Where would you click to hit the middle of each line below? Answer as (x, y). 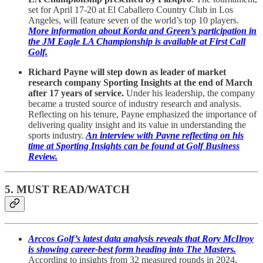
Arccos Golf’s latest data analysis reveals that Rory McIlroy (141, 238)
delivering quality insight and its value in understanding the (137, 124)
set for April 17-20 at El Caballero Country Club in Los (131, 9)
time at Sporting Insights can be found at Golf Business (134, 146)
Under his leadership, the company (189, 93)
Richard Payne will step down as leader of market (127, 72)
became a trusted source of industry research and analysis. (135, 103)
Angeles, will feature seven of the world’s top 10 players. (134, 20)
